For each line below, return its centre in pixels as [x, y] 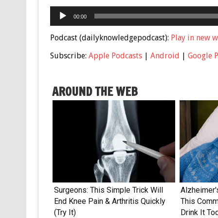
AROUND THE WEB [95, 91]
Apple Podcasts [115, 55]
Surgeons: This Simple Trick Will [108, 190]
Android [165, 55]
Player [60, 24]
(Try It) [65, 212]
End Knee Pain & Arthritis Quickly [109, 201]
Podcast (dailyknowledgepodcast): [110, 37]
